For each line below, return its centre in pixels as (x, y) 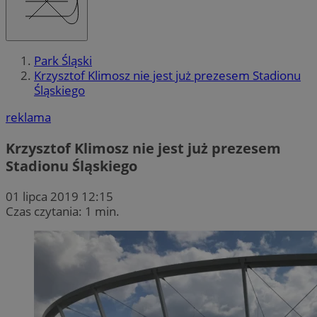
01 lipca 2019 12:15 (59, 196)
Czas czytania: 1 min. (63, 211)
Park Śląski (63, 61)
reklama (28, 117)
